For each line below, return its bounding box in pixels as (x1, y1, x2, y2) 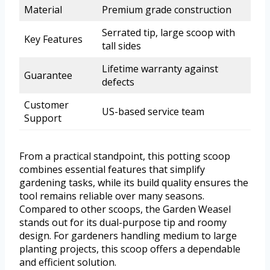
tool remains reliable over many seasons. (19, 189, 204, 202)
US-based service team (102, 104, 204, 118)
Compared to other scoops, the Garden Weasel (19, 202, 231, 216)
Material (24, 2, 62, 16)
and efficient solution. (19, 255, 116, 269)
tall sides (102, 39, 141, 52)
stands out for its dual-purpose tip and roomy (19, 215, 227, 229)
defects (102, 75, 134, 89)
